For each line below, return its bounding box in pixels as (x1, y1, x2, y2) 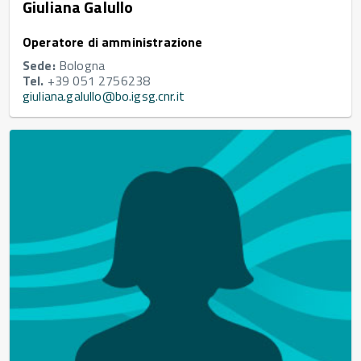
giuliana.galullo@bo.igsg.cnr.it (23, 86, 185, 106)
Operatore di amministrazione (23, 32, 203, 52)
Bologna (55, 56, 106, 76)
